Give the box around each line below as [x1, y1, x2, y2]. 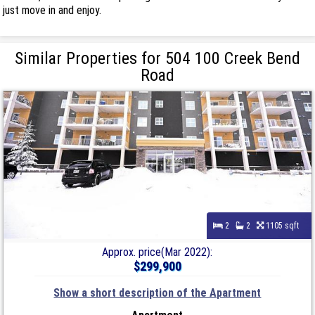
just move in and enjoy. [3, 3, 102, 17]
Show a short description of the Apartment [53, 285, 262, 300]
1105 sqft [263, 220, 305, 231]
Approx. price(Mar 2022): [102, 245, 213, 259]
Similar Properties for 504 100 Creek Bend [15, 48, 300, 68]
